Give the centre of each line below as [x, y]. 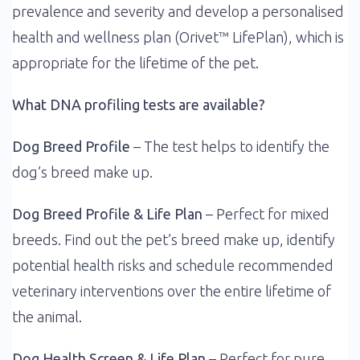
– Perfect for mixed [266, 214]
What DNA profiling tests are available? [139, 104]
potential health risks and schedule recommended [173, 265]
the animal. [47, 317]
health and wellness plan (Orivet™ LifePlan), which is [178, 37]
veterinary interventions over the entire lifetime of [172, 291]
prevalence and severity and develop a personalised [178, 11]
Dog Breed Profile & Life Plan [107, 214]
